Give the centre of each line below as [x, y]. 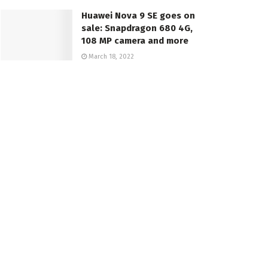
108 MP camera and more [135, 40]
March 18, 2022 [110, 56]
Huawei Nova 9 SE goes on [138, 15]
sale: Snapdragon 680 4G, [137, 28]
